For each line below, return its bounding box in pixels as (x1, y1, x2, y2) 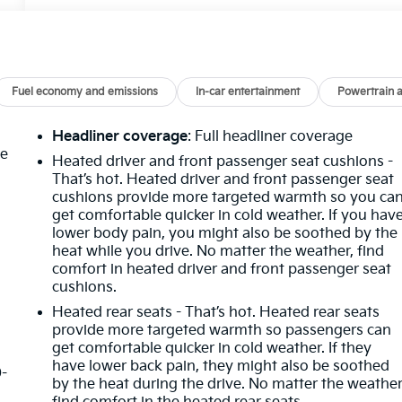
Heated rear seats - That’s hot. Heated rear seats (52, 303, 380, 321)
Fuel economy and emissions (12, 84, 159, 99)
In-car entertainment (196, 84, 301, 99)
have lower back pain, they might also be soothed (52, 357, 390, 375)
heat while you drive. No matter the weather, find (52, 242, 385, 260)
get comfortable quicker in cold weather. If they (52, 339, 372, 357)
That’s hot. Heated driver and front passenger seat (52, 170, 395, 188)
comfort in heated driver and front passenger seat (52, 260, 392, 278)
